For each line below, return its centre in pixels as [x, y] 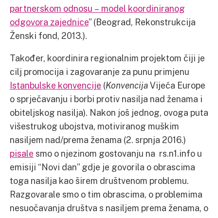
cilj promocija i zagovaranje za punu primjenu [100, 72]
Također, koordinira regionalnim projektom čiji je [107, 58]
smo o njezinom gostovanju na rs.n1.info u [118, 153]
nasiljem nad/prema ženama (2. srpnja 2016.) [98, 140]
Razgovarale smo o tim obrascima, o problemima [106, 194]
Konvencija [127, 85]
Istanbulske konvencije [55, 85]
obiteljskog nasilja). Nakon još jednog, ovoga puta [109, 112]
